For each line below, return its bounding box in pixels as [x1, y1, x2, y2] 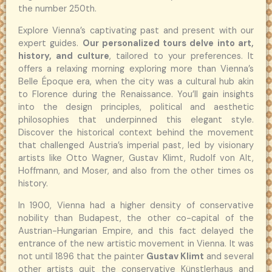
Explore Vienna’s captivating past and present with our [18, 24, 254, 36]
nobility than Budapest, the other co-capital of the [18, 212, 254, 224]
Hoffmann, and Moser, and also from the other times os [18, 165, 254, 177]
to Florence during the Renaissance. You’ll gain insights [18, 88, 254, 100]
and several [204, 250, 254, 262]
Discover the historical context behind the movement [18, 126, 254, 138]
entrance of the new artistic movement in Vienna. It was [18, 237, 254, 250]
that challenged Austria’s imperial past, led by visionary [18, 139, 254, 151]
